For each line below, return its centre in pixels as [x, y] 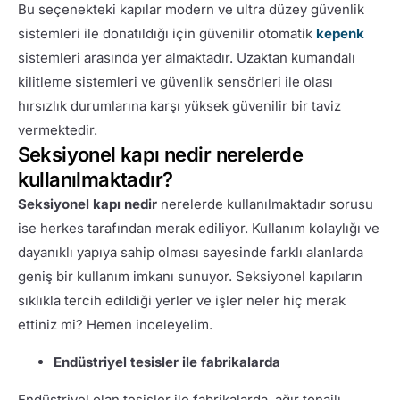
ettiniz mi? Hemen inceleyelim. [115, 324]
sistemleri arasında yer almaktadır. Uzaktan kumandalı [186, 57]
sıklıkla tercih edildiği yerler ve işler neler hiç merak [181, 300]
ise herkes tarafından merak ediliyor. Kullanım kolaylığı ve [198, 228]
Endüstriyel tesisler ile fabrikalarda [167, 362]
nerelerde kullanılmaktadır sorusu [265, 204]
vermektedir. [57, 129]
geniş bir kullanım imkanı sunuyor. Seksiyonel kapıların [190, 276]
